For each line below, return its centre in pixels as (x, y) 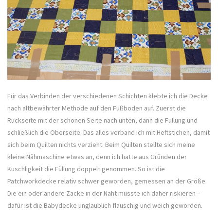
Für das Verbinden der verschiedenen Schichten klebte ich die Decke (108, 96)
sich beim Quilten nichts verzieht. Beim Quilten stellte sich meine (101, 144)
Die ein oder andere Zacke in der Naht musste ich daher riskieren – (104, 193)
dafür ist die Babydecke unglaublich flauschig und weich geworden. (105, 205)
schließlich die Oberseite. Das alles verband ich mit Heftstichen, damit (109, 132)
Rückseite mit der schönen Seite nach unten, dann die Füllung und (102, 120)
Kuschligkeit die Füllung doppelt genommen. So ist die (86, 169)
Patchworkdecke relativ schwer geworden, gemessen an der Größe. (107, 181)
